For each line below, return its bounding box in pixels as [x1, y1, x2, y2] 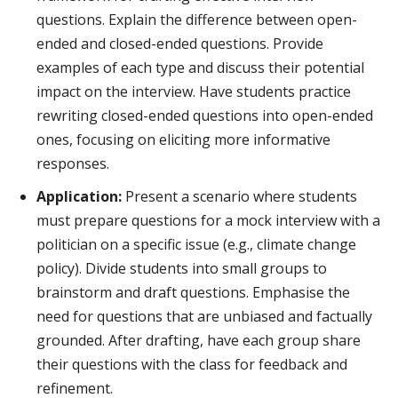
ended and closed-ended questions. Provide [36, 34, 323, 54]
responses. [36, 154, 109, 174]
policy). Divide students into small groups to [36, 259, 327, 279]
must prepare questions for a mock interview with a [36, 211, 380, 231]
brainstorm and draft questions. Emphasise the [36, 283, 350, 303]
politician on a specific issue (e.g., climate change [36, 235, 356, 255]
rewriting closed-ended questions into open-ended [36, 106, 373, 126]
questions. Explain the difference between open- [36, 10, 357, 30]
